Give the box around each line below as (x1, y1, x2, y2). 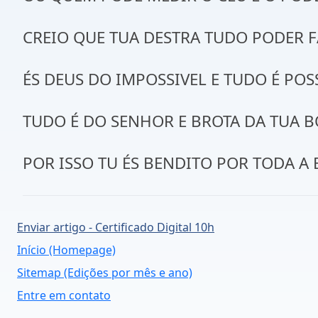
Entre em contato (17, 287, 111, 303)
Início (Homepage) (17, 242, 116, 258)
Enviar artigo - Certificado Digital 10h (17, 219, 214, 235)
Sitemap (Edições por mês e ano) (17, 265, 192, 280)
